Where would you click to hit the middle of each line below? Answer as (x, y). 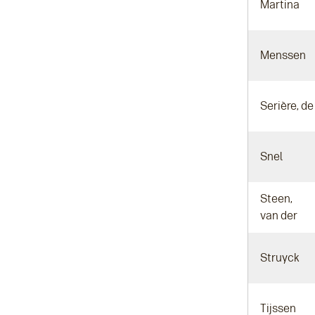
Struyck (280, 258)
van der (279, 216)
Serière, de (287, 106)
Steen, (277, 199)
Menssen (283, 55)
